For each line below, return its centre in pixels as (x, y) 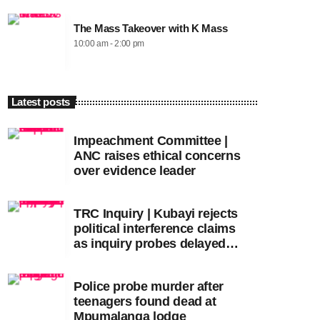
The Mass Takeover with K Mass (151, 29)
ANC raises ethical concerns (157, 156)
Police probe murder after (149, 287)
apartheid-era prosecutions (153, 259)
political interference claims (155, 229)
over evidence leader (135, 171)
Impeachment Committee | (151, 141)
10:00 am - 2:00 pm (109, 44)
